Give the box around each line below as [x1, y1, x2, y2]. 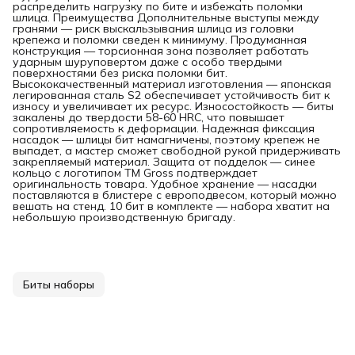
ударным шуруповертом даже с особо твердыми [13, 54, 282, 69]
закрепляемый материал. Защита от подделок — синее [13, 154, 315, 169]
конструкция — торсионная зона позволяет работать [13, 43, 309, 58]
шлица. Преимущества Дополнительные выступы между [13, 10, 319, 25]
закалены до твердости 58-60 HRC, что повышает [13, 109, 284, 124]
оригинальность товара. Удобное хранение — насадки [13, 176, 317, 191]
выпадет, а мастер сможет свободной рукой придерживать [13, 143, 341, 158]
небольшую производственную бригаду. [13, 209, 235, 224]
